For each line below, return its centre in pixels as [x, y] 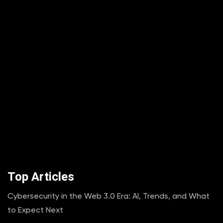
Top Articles [41, 177]
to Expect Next [35, 210]
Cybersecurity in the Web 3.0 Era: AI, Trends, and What [109, 196]
